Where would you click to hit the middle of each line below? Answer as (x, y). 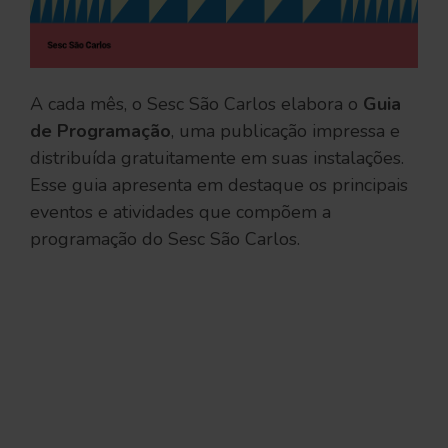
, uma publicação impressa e (285, 131)
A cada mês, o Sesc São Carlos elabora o (196, 104)
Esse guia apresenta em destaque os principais (219, 185)
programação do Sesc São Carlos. (165, 239)
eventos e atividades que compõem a (180, 212)
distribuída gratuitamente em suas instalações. (217, 158)
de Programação (100, 131)
